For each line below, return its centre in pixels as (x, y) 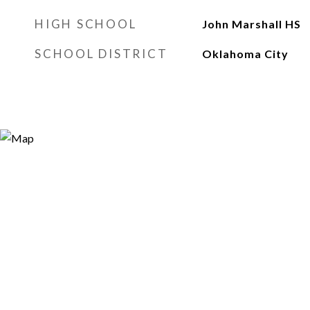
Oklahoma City (245, 54)
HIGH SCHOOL (86, 24)
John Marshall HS (251, 24)
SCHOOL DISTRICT (101, 54)
